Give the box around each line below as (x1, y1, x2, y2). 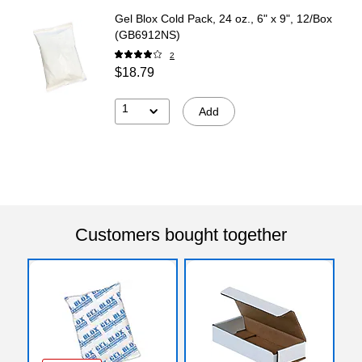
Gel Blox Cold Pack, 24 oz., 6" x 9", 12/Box (115, 11, 332, 25)
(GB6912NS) (115, 27, 180, 41)
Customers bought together (75, 224, 287, 245)
